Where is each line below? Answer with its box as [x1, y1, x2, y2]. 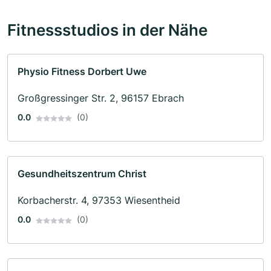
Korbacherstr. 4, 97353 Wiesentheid [18, 194, 180, 207]
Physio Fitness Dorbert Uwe [18, 65, 146, 78]
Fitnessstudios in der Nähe [7, 20, 207, 40]
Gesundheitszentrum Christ [18, 168, 146, 180]
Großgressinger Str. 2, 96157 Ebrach [18, 92, 184, 105]
